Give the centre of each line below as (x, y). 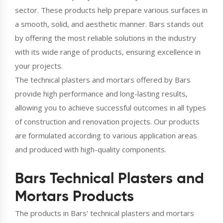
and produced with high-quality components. (91, 149)
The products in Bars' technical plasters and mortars (105, 213)
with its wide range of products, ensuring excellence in (108, 52)
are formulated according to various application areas (106, 135)
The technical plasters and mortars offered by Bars (103, 79)
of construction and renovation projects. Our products (107, 121)
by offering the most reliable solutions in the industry (106, 38)
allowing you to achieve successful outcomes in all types (111, 107)
